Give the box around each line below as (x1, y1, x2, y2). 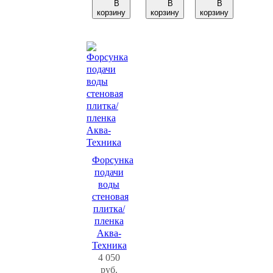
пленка (94, 216, 124, 226)
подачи (94, 167, 124, 177)
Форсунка (91, 155, 133, 165)
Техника (91, 240, 127, 250)
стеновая (91, 191, 129, 202)
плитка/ (93, 204, 125, 214)
